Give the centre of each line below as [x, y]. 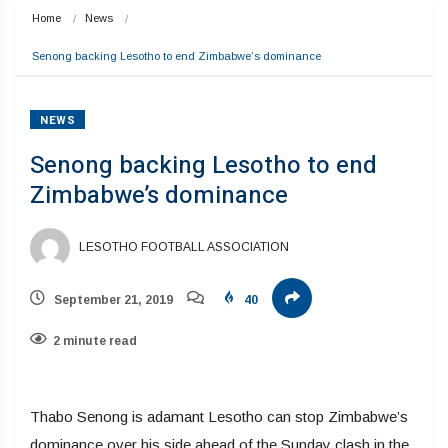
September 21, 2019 [112, 299]
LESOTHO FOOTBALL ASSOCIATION [182, 246]
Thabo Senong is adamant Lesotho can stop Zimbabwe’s [219, 416]
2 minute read [95, 340]
